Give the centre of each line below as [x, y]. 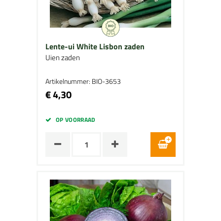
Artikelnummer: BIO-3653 [83, 81]
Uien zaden [63, 57]
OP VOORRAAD [75, 120]
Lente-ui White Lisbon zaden [95, 46]
